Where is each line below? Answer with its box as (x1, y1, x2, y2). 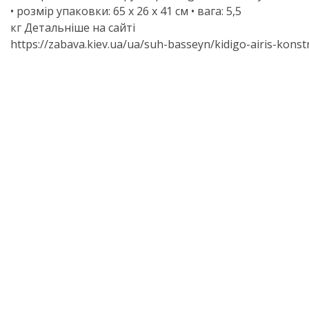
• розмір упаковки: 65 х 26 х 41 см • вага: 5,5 (10, 3, 241, 19)
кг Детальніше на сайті (10, 20, 135, 35)
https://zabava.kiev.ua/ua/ (10, 37, 144, 52)
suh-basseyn (144, 37, 210, 52)
